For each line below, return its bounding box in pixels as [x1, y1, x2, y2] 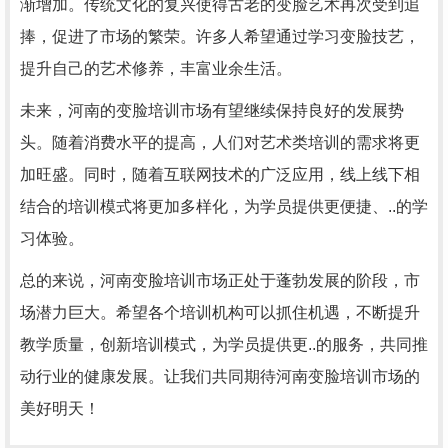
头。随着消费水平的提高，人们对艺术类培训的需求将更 [20, 134, 420, 151]
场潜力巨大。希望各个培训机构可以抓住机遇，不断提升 [20, 304, 420, 321]
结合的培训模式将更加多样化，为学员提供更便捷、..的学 [20, 198, 428, 215]
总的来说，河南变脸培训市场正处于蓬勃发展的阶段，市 [20, 272, 420, 289]
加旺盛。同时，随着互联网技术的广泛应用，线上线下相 [20, 166, 420, 183]
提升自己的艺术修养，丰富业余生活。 [20, 60, 292, 77]
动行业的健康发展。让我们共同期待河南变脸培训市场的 [20, 368, 420, 385]
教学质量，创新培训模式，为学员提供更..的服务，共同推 [20, 336, 428, 353]
